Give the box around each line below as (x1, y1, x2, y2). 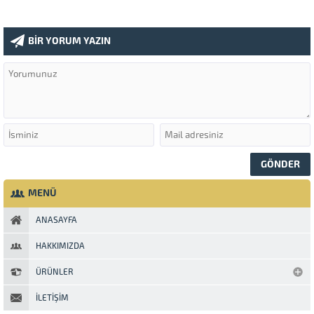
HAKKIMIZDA (36, 240, 85, 251)
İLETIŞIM (36, 292, 69, 303)
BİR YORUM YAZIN (28, 34, 111, 47)
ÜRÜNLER (36, 266, 74, 277)
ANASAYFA (36, 214, 77, 225)
